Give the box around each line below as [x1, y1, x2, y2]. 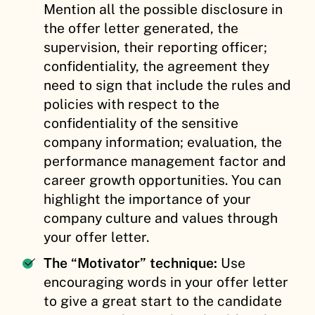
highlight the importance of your [44, 191, 251, 207]
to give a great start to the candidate [44, 292, 282, 309]
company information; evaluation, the [44, 134, 282, 150]
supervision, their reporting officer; [44, 39, 267, 55]
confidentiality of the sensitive [44, 115, 238, 131]
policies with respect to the [44, 96, 219, 112]
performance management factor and [44, 153, 286, 169]
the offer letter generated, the [44, 20, 238, 36]
